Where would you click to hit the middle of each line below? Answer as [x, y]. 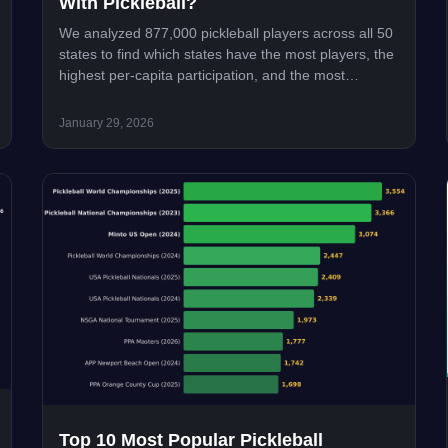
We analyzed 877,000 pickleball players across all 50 [226, 33]
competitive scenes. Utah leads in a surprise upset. [220, 96]
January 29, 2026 [107, 123]
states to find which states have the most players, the [227, 54]
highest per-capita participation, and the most [202, 75]
